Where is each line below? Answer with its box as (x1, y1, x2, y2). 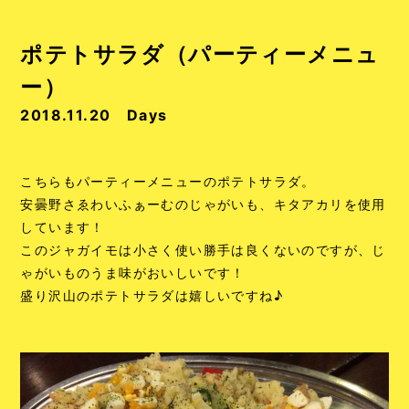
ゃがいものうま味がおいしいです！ (20, 265, 246, 280)
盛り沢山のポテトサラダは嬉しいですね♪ (20, 288, 284, 303)
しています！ (20, 219, 105, 235)
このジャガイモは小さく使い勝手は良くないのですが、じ (20, 242, 386, 257)
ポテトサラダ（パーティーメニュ (20, 41, 380, 68)
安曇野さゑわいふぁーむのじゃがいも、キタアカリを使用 (20, 196, 386, 212)
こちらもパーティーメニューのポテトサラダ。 (20, 173, 316, 189)
